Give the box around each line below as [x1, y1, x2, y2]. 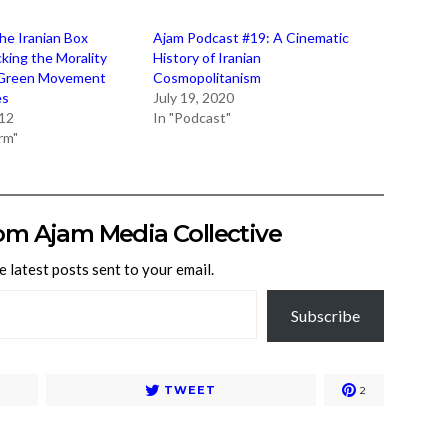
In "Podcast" [152, 109, 231, 126]
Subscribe [291, 306, 360, 325]
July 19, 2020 [152, 89, 234, 106]
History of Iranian [152, 49, 261, 66]
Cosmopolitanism [152, 69, 261, 86]
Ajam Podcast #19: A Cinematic [152, 29, 349, 46]
